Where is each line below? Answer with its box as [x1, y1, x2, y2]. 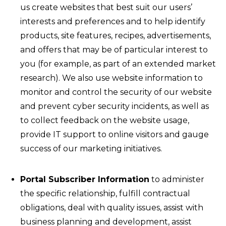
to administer [149, 175, 204, 184]
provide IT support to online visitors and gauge [20, 130, 209, 139]
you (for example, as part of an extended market [20, 59, 216, 69]
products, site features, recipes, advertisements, [20, 31, 211, 40]
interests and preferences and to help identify [20, 17, 205, 26]
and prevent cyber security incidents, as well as [20, 101, 209, 111]
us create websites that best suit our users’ [20, 3, 192, 12]
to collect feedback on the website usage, [20, 116, 189, 125]
